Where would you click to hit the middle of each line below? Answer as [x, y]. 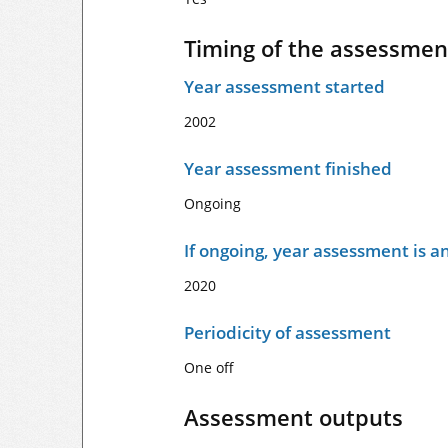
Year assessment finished [288, 168]
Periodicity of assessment [287, 332]
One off [209, 367]
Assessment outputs [293, 417]
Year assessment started [284, 86]
